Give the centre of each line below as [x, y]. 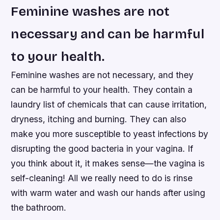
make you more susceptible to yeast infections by [110, 134]
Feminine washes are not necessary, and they [102, 75]
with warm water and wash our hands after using [108, 192]
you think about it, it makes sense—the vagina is [108, 163]
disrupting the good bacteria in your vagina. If [102, 148]
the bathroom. [39, 207]
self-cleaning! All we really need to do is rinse [102, 178]
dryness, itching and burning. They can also [99, 119]
